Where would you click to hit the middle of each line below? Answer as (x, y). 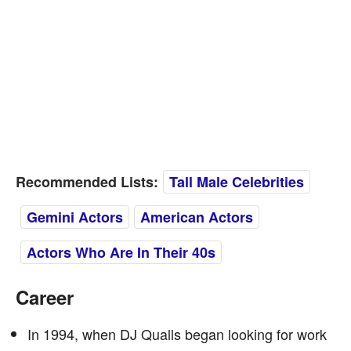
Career (45, 297)
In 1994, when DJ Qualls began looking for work (177, 334)
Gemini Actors (75, 217)
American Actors (197, 217)
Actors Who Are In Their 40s (121, 252)
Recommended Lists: (87, 182)
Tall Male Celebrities (237, 182)
